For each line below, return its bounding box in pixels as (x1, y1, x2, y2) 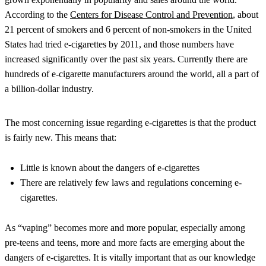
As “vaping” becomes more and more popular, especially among (5, 222, 245, 233)
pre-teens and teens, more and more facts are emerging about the (5, 237, 245, 248)
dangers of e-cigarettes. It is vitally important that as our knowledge (5, 252, 255, 262)
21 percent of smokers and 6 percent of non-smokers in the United (5, 24, 252, 34)
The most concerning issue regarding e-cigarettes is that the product (5, 117, 256, 128)
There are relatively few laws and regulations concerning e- (20, 177, 242, 188)
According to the (5, 9, 70, 20)
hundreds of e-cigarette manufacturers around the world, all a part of (5, 68, 259, 79)
